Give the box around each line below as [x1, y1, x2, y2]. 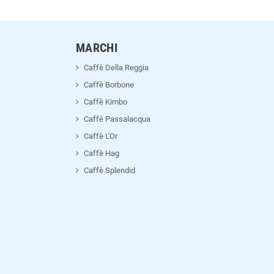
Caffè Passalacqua [83, 114, 150, 124]
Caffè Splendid [83, 166, 135, 176]
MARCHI [75, 41, 118, 56]
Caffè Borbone [83, 80, 134, 90]
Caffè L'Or [83, 131, 117, 141]
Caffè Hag [83, 149, 119, 158]
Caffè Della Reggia [83, 63, 149, 73]
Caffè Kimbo [83, 97, 127, 107]
